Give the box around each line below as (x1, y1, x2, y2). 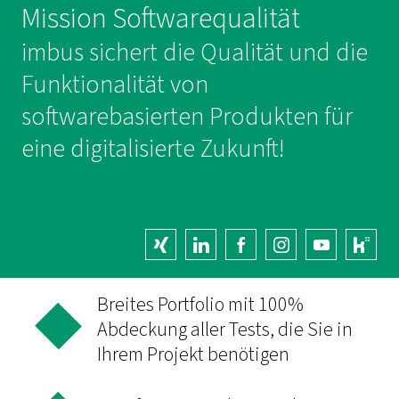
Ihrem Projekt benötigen (97, 339, 289, 369)
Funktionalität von (21, 67, 208, 102)
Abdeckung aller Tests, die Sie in (97, 314, 353, 344)
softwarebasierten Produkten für (21, 99, 353, 134)
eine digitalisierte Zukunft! (21, 131, 285, 167)
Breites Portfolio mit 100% (97, 289, 304, 319)
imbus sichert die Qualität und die (21, 35, 368, 70)
